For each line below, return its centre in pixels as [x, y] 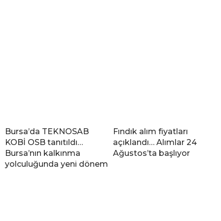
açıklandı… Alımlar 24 [155, 142]
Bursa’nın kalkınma [43, 153]
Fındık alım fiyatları [150, 131]
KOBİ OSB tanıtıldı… [44, 142]
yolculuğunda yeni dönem [56, 164]
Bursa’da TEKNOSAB [47, 131]
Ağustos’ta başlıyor [151, 153]
